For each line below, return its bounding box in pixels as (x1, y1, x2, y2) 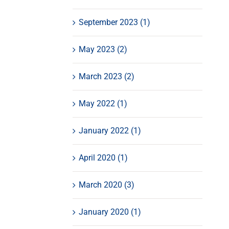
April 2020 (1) (78, 152, 128, 163)
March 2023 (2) (78, 71, 134, 81)
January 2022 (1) (78, 125, 141, 135)
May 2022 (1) (78, 98, 127, 108)
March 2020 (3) (78, 179, 134, 190)
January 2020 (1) (78, 207, 141, 217)
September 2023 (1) (78, 17, 150, 27)
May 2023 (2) (78, 44, 127, 54)
